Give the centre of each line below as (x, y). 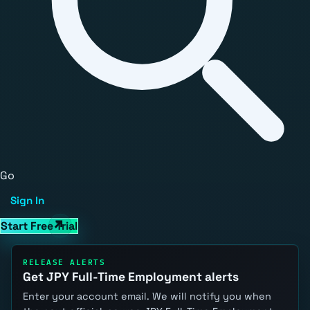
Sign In (28, 201)
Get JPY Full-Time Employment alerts (131, 277)
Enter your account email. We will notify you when (147, 296)
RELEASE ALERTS (64, 261)
